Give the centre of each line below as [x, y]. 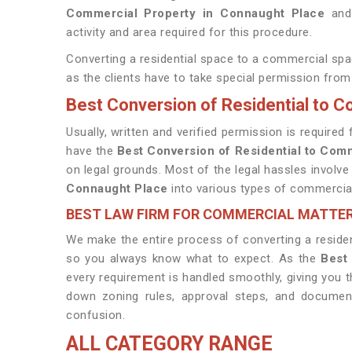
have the [92, 151]
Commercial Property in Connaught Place [196, 13]
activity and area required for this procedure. [189, 32]
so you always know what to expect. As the [194, 258]
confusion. [95, 315]
